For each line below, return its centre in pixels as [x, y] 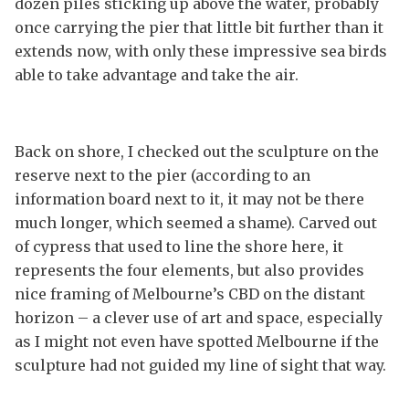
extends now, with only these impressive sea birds [201, 52]
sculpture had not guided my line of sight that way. [200, 366]
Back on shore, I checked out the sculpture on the [197, 152]
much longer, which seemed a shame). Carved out [196, 223]
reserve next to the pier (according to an [163, 176]
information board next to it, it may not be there [189, 199]
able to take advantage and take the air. [157, 75]
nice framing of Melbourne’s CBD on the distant [190, 294]
